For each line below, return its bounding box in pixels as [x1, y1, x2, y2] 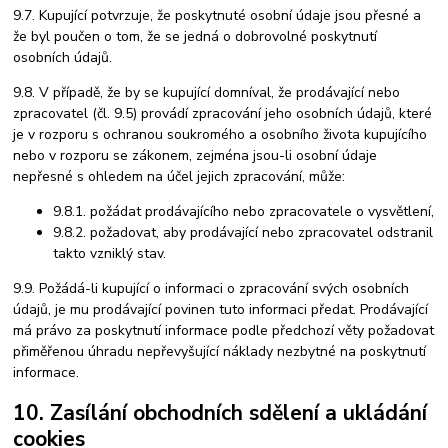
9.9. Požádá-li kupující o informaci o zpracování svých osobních [13, 278, 410, 298]
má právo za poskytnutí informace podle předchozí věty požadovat [13, 320, 435, 340]
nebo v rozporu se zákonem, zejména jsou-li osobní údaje [13, 145, 378, 165]
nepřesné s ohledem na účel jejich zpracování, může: [13, 166, 346, 186]
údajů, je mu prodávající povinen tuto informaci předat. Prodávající [13, 299, 429, 319]
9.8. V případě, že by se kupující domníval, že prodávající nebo [13, 82, 401, 102]
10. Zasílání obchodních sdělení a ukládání [13, 399, 428, 428]
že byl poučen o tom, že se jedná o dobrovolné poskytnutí [13, 26, 378, 46]
